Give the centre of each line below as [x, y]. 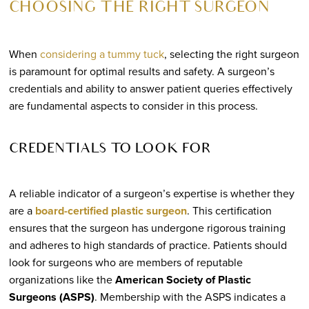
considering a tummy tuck [102, 53]
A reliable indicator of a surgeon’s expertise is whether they [151, 193]
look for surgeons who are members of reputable [126, 262]
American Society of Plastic [183, 279]
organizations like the [62, 279]
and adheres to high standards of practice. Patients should [148, 245]
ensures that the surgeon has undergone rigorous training [147, 227]
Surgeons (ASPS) [51, 297]
